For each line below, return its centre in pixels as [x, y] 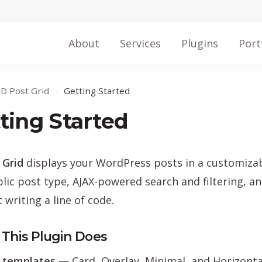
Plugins [200, 43]
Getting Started [97, 91]
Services [140, 43]
